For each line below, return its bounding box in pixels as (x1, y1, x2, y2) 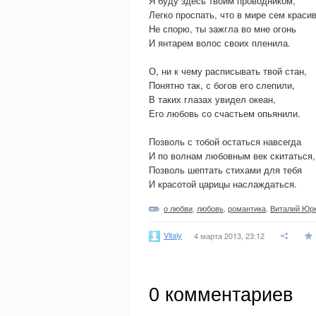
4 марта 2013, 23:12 (194, 230, 265, 241)
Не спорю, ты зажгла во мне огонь (149, 22, 296, 35)
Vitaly (164, 229, 182, 241)
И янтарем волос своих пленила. (149, 36, 291, 49)
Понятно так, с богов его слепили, (149, 78, 295, 92)
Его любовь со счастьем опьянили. (149, 107, 300, 120)
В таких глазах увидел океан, (149, 92, 276, 106)
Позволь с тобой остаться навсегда (149, 135, 301, 148)
